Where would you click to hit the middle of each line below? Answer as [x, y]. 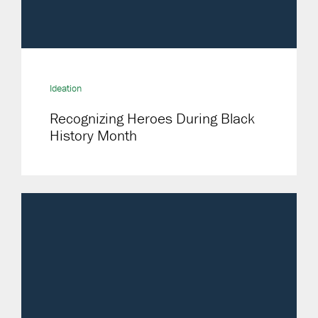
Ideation [66, 88]
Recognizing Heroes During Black [152, 119]
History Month [93, 136]
